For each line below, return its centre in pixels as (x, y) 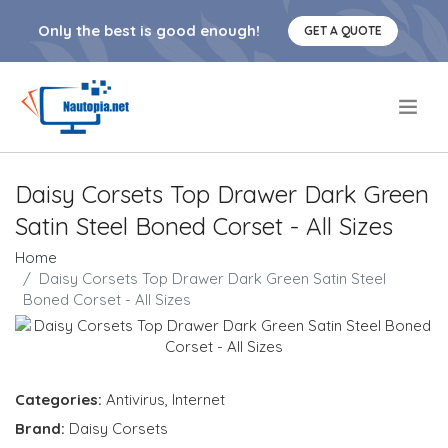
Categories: (58, 399)
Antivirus (135, 399)
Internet (198, 399)
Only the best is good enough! (149, 30)
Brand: (42, 428)
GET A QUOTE (343, 30)
